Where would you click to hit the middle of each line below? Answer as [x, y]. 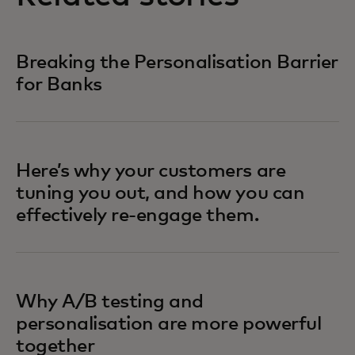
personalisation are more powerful [169, 324]
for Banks [59, 85]
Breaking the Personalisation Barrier [177, 63]
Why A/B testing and [110, 302]
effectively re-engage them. [137, 216]
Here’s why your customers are [151, 172]
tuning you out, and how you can [160, 194]
